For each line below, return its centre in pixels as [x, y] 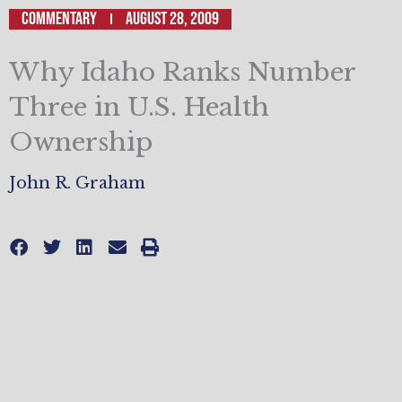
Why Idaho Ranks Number [182, 72]
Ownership [81, 142]
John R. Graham [77, 184]
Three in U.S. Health [139, 107]
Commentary [59, 18]
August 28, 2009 [172, 18]
